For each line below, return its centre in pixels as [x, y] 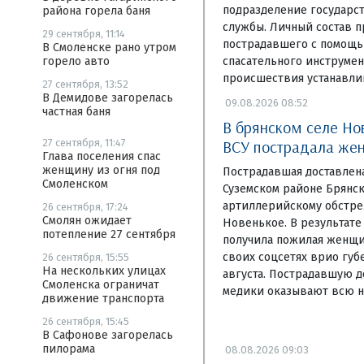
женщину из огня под [101, 170]
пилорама [69, 349]
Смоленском [75, 184]
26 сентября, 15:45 [86, 321]
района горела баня [96, 11]
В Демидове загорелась [108, 98]
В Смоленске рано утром [109, 48]
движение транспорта [103, 299]
